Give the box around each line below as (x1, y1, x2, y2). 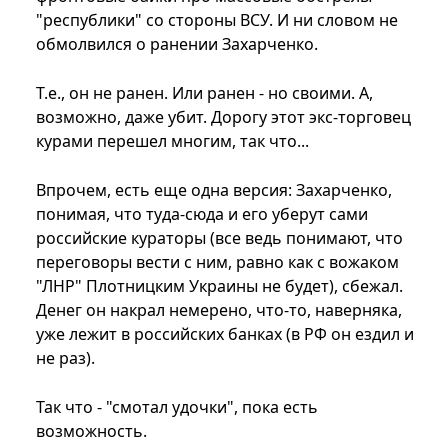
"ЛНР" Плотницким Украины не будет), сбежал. (36, 275, 403, 298)
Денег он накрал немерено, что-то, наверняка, (36, 299, 402, 322)
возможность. (36, 420, 147, 443)
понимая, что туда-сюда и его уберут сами (36, 203, 368, 226)
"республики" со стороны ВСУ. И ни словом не (36, 9, 398, 32)
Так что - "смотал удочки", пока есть (36, 396, 318, 419)
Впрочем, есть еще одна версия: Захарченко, (36, 179, 392, 202)
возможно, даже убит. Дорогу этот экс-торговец (36, 106, 411, 129)
